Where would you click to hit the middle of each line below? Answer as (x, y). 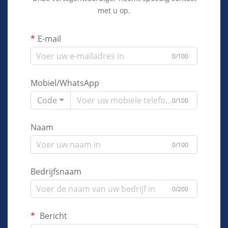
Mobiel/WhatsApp (65, 83)
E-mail (49, 39)
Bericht (52, 216)
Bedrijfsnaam (56, 172)
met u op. (114, 11)
